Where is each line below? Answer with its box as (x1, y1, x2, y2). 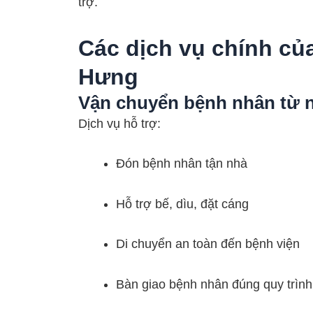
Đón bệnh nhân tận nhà (116, 156, 247, 171)
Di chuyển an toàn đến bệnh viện (116, 237, 300, 252)
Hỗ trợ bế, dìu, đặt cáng (116, 196, 249, 211)
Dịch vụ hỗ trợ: (78, 116, 161, 131)
